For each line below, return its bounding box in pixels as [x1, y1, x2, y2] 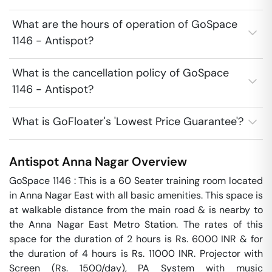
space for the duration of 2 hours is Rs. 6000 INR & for [9, 233, 263, 245]
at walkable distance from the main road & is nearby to [9, 203, 263, 216]
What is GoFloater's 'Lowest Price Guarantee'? [12, 114, 243, 129]
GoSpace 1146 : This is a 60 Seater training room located [9, 174, 263, 187]
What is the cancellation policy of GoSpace [12, 66, 229, 80]
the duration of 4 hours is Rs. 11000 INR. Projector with [9, 247, 263, 260]
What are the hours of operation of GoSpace [12, 17, 237, 32]
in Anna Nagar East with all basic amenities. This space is [9, 189, 263, 202]
